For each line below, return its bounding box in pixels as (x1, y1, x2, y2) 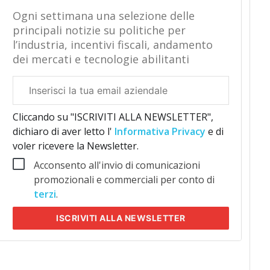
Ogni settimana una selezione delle (12, 8, 195, 23)
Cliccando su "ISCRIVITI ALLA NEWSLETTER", (12, 110, 213, 124)
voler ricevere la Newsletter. (12, 139, 139, 152)
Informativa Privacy (111, 125, 208, 138)
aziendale (11, 92, 48, 102)
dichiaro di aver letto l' (12, 125, 112, 138)
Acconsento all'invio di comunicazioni (33, 159, 200, 172)
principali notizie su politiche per (12, 23, 186, 37)
